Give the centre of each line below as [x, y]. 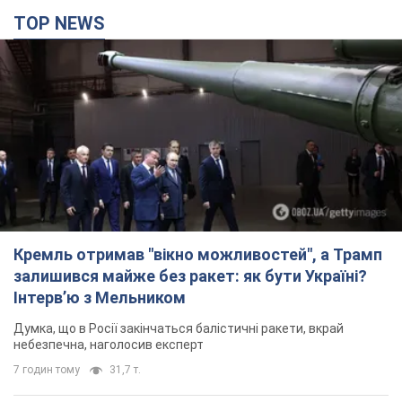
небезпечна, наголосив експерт [109, 344]
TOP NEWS [66, 23]
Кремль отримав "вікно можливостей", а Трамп [198, 254]
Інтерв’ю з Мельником [100, 297]
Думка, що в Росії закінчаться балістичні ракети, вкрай [179, 328]
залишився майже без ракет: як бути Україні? [190, 275]
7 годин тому [47, 369]
